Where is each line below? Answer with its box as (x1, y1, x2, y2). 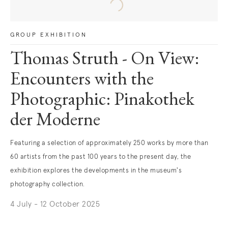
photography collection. (10, 181, 85, 188)
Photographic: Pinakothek (10, 92, 194, 110)
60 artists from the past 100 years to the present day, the (10, 154, 191, 160)
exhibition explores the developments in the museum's (10, 167, 182, 174)
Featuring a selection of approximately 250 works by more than (10, 140, 209, 147)
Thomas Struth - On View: (10, 51, 199, 69)
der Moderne (10, 112, 100, 130)
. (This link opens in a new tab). (10, 215, 122, 223)
